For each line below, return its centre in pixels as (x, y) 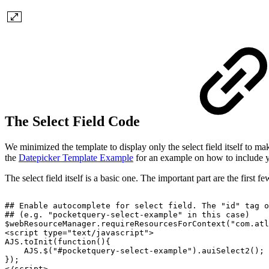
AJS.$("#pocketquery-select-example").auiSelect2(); (144, 251)
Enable (34, 206)
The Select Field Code (74, 122)
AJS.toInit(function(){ (58, 242)
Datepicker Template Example (76, 158)
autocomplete (82, 206)
